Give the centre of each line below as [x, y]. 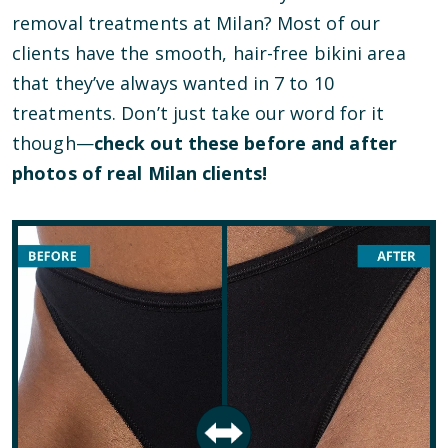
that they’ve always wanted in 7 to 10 [173, 83]
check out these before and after [245, 143]
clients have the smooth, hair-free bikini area [209, 53]
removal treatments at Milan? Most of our [196, 23]
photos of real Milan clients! [139, 173]
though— [53, 143]
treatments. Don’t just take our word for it [198, 113]
